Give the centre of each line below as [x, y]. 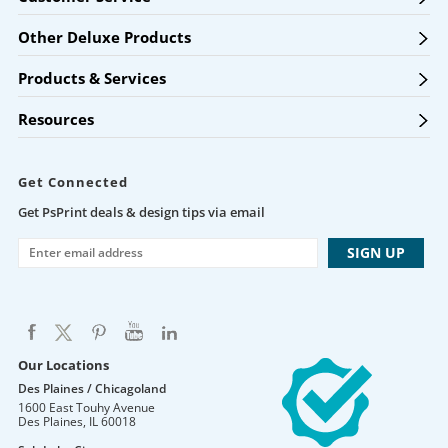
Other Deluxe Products [104, 37]
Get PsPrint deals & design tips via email [141, 212]
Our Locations [63, 365]
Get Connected [72, 182]
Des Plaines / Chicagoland [91, 388]
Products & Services [91, 78]
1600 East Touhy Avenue [86, 407]
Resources [55, 119]
